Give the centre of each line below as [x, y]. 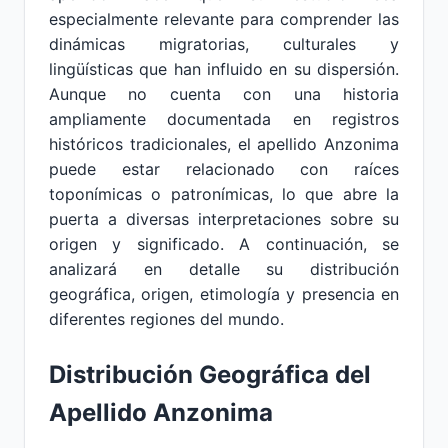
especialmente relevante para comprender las [224, 19]
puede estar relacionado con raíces [224, 169]
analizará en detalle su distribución [224, 269]
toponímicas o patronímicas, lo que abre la [224, 194]
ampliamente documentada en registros [224, 119]
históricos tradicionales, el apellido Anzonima [224, 144]
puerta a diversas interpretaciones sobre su [224, 219]
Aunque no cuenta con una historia [224, 94]
